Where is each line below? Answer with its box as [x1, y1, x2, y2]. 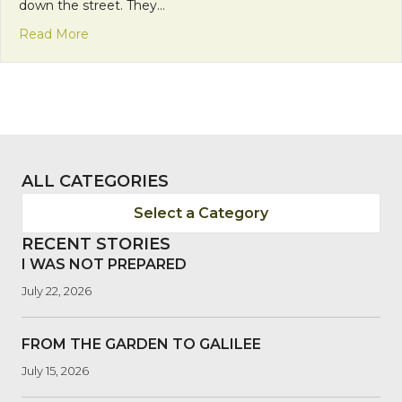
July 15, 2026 [22, 363, 89, 378]
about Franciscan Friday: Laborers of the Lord [88, 24, 370, 41]
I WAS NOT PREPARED [22, 255, 187, 273]
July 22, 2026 [22, 283, 92, 298]
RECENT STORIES [22, 233, 170, 254]
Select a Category [134, 204, 268, 222]
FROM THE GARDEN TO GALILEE [22, 335, 261, 353]
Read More [19, 25, 89, 42]
